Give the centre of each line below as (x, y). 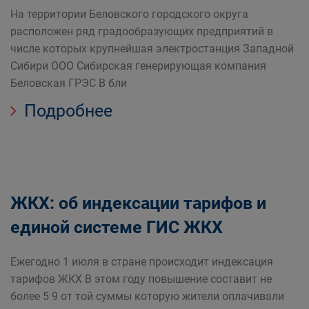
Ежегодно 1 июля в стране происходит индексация (142, 262)
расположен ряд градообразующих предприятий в (142, 31)
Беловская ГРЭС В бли (69, 83)
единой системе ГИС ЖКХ (117, 227)
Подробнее (66, 111)
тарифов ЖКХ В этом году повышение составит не (141, 279)
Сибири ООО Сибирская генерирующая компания (138, 66)
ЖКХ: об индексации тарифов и (138, 203)
